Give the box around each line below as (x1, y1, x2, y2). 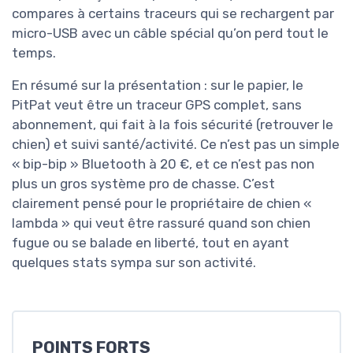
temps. (12, 45, 56, 61)
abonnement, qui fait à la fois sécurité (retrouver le (12, 117, 333, 133)
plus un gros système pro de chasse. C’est (12, 176, 275, 192)
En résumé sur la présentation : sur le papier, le (12, 77, 303, 94)
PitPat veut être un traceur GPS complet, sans (12, 97, 302, 113)
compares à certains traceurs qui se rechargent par (12, 6, 334, 22)
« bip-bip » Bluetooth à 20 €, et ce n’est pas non (12, 156, 314, 173)
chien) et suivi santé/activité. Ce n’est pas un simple (12, 136, 340, 153)
